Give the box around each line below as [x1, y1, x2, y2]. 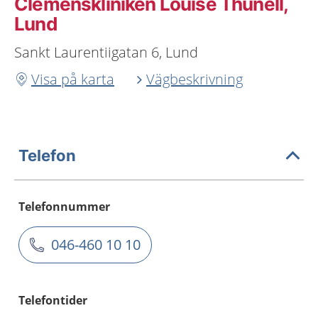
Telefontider [18, 292, 87, 308]
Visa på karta [31, 70, 114, 89]
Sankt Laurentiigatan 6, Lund [14, 43, 198, 62]
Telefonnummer [18, 199, 110, 214]
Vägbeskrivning [146, 70, 243, 89]
